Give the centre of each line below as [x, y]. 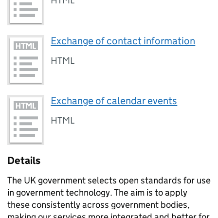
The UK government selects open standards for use [109, 181]
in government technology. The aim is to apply [97, 193]
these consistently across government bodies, [99, 205]
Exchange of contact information [123, 41]
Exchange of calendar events [114, 100]
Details [24, 161]
